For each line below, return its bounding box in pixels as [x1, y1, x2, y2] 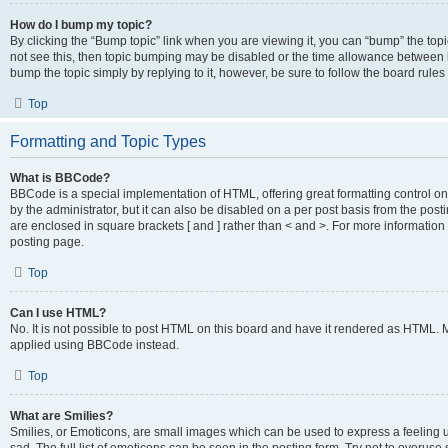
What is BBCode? [10, 171, 110, 185]
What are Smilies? [10, 409, 113, 423]
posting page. [10, 235, 84, 249]
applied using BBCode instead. [10, 338, 179, 352]
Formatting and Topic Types [10, 133, 206, 150]
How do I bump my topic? [10, 18, 152, 32]
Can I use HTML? [10, 306, 106, 320]
